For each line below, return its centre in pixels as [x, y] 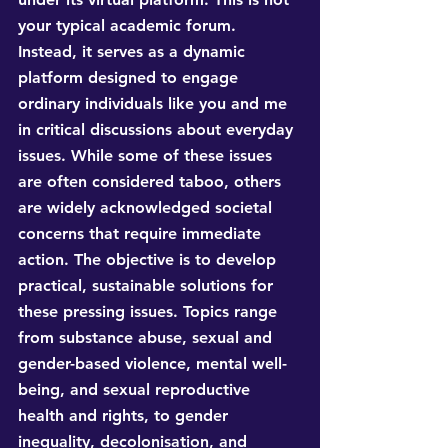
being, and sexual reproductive [136, 390]
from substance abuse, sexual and [147, 338]
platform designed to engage [130, 78]
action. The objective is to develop [149, 260]
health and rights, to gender [125, 416]
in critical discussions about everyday [158, 130]
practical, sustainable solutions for [148, 286]
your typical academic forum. [129, 26]
